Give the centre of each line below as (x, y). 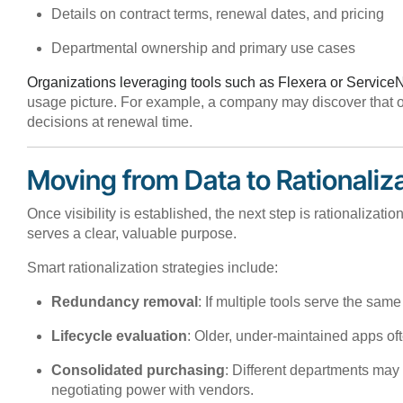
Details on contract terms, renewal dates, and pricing (218, 13)
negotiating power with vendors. (153, 390)
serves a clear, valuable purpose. (132, 233)
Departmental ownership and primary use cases (204, 48)
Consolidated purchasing (139, 370)
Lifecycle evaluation (120, 336)
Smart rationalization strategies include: (152, 267)
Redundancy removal (125, 301)
